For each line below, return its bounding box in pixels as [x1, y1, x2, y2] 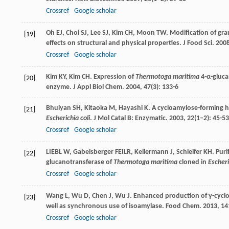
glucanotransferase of [46, 158, 113, 167]
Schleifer [176, 148, 202, 156]
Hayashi [119, 104, 143, 112]
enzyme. [46, 83, 73, 91]
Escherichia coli [46, 114, 90, 123]
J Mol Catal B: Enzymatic [94, 114, 166, 123]
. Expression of [90, 73, 135, 81]
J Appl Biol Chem [73, 83, 122, 91]
